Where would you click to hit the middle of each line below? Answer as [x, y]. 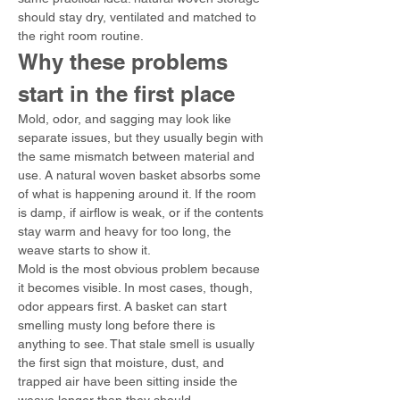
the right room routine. [81, 36]
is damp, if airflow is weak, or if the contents [142, 212]
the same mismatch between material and [138, 156]
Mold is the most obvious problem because [141, 269]
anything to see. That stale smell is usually [138, 344]
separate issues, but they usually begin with [142, 137]
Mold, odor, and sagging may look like [126, 119]
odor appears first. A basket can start [124, 306]
